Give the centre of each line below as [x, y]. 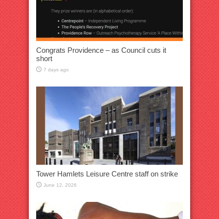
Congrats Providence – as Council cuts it [101, 50]
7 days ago [56, 69]
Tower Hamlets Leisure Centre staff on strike [107, 174]
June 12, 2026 [60, 185]
